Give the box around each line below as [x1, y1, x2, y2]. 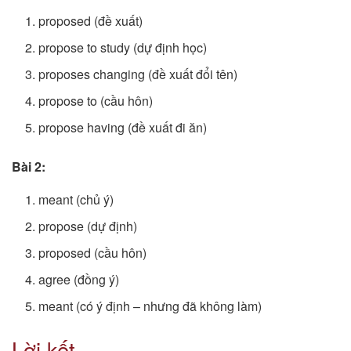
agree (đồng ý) [38, 270, 120, 289]
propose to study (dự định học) [38, 38, 208, 57]
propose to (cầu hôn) [38, 92, 154, 110]
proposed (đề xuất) [38, 12, 143, 31]
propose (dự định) [38, 217, 138, 236]
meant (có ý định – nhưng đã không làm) [38, 297, 262, 316]
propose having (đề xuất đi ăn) [38, 118, 208, 137]
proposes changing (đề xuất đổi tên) [38, 65, 238, 84]
